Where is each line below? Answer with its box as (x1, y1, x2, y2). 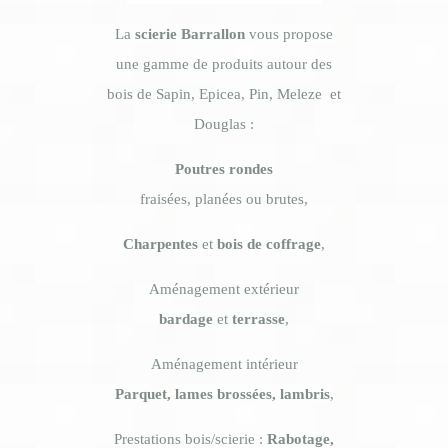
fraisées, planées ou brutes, (140, 191, 308, 207)
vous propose (249, 26, 333, 42)
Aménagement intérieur (150, 356, 298, 372)
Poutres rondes (175, 161, 273, 177)
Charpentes (123, 236, 198, 252)
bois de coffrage (217, 236, 321, 252)
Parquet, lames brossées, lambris (114, 386, 330, 402)
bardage (159, 311, 217, 327)
